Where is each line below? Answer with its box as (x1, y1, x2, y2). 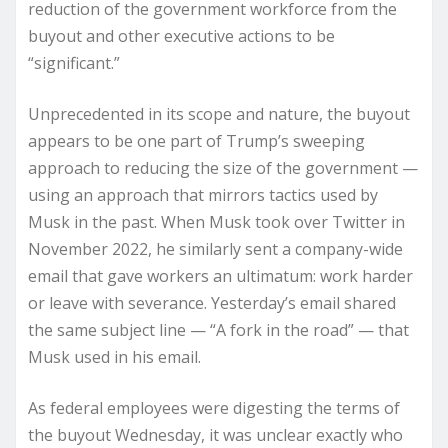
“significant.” (28, 52, 120, 74)
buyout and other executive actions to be (28, 25, 335, 47)
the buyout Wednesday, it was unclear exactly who (28, 424, 403, 446)
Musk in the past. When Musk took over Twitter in (28, 211, 405, 233)
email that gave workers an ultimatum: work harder (28, 265, 413, 287)
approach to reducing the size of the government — (28, 157, 418, 179)
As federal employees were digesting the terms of (28, 397, 400, 419)
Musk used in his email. (28, 346, 201, 368)
